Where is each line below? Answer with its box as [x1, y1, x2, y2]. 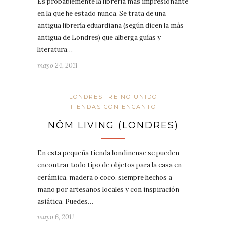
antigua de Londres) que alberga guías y [37, 33, 161, 42]
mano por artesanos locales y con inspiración [37, 185, 179, 194]
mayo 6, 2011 [37, 212, 74, 221]
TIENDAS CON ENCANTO [70, 103, 156, 110]
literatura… [37, 45, 73, 54]
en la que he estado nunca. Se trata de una [37, 9, 166, 18]
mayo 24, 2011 [37, 61, 78, 70]
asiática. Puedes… [37, 197, 93, 206]
